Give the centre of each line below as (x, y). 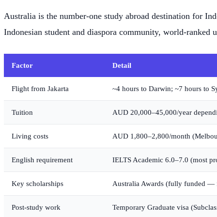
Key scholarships (38, 184)
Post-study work (36, 207)
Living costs (30, 136)
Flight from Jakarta (40, 89)
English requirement (42, 160)
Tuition (22, 112)
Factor (22, 65)
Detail (122, 65)
